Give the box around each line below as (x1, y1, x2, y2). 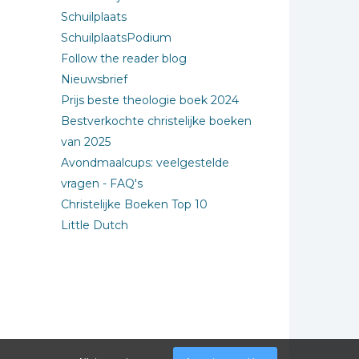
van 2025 (61, 135, 111, 149)
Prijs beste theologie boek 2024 (61, 93, 239, 107)
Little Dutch (61, 218, 128, 232)
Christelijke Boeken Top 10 (61, 197, 208, 212)
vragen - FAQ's (61, 176, 143, 191)
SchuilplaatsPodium (61, 30, 171, 45)
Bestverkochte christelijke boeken (61, 114, 252, 128)
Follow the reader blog (61, 51, 187, 66)
